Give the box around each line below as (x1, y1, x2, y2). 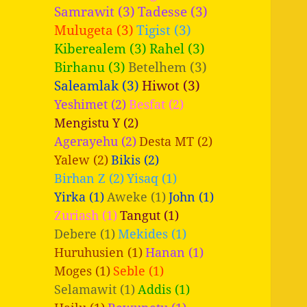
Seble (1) (113, 262, 164, 279)
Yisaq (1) (127, 169, 177, 186)
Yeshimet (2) (54, 95, 127, 112)
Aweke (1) (107, 188, 167, 205)
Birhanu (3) (54, 58, 126, 75)
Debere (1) (54, 225, 116, 242)
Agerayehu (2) (54, 132, 137, 149)
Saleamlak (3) (54, 76, 140, 94)
